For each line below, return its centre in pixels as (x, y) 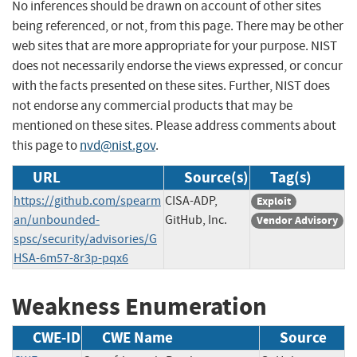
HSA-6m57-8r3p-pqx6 (71, 258)
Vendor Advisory (297, 220)
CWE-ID (57, 338)
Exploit (274, 201)
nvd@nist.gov (118, 145)
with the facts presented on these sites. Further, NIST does (171, 85)
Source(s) (216, 177)
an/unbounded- (57, 220)
